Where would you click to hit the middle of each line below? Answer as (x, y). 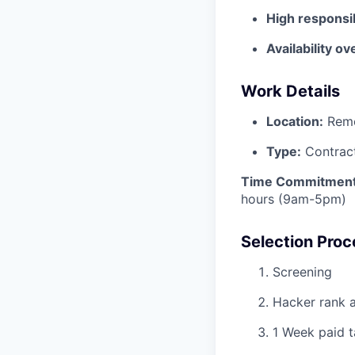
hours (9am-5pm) (294, 198)
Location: (295, 121)
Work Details (290, 91)
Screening (302, 271)
